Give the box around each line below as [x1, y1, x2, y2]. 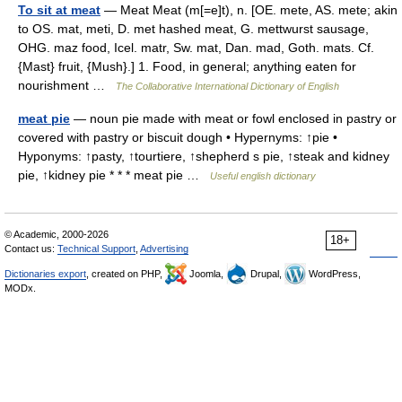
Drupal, [248, 268, 284, 279]
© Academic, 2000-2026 [4, 229, 109, 240]
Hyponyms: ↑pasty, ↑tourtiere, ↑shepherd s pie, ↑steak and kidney [18, 149, 389, 163]
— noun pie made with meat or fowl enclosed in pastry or [70, 111, 397, 126]
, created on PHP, [86, 268, 165, 279]
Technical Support [57, 243, 135, 254]
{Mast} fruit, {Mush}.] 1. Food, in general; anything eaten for [18, 59, 356, 74]
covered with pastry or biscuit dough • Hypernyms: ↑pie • [18, 130, 337, 144]
